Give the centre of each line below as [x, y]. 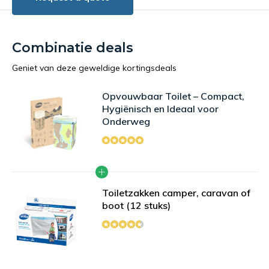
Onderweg [126, 121]
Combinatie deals [73, 48]
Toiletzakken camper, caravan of [176, 193]
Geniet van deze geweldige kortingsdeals [94, 68]
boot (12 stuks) [136, 205]
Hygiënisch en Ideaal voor [160, 109]
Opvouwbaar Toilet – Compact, [173, 96]
